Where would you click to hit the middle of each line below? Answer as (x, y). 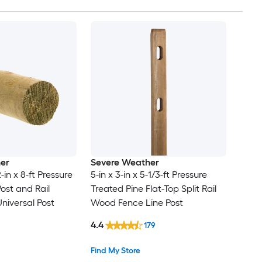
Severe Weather (125, 163)
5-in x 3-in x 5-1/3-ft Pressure (149, 175)
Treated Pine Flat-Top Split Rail (154, 189)
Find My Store (115, 250)
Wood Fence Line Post (137, 203)
